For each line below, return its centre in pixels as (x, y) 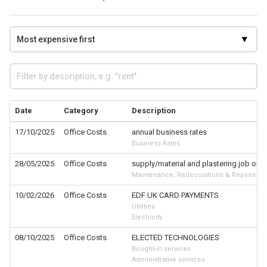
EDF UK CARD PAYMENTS (175, 195)
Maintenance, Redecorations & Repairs (194, 175)
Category (81, 111)
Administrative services (168, 260)
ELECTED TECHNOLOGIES (176, 237)
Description (154, 111)
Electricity (147, 217)
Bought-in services (161, 249)
